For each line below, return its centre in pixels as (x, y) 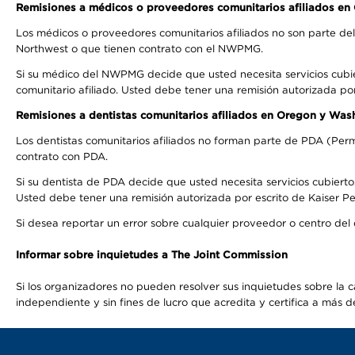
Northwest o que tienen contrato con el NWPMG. (139, 49)
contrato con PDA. (63, 157)
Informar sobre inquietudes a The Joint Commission (152, 255)
